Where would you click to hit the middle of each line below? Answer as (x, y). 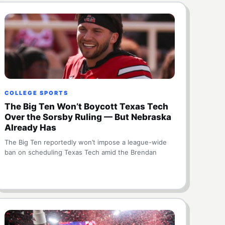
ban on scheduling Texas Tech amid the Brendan (81, 152)
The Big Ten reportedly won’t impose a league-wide (86, 142)
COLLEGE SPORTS (37, 93)
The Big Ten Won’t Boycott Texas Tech (87, 106)
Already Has (31, 128)
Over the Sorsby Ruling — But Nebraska (88, 117)
